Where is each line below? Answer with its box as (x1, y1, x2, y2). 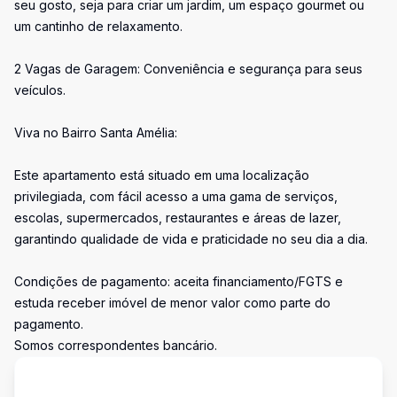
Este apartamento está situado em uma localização (14, 167, 309, 183)
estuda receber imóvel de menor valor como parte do (14, 295, 331, 310)
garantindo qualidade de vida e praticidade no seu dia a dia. (14, 231, 368, 246)
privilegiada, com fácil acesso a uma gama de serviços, (14, 189, 338, 204)
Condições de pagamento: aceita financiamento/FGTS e (14, 274, 343, 289)
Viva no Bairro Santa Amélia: (14, 125, 177, 140)
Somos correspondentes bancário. (14, 338, 217, 353)
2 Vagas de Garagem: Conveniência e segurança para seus (14, 61, 362, 76)
